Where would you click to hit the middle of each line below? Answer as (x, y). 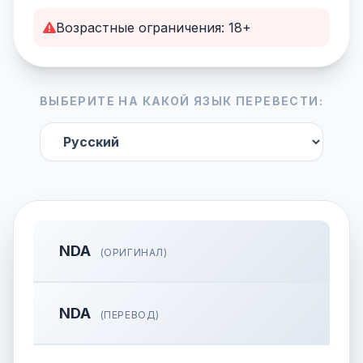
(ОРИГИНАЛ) (132, 252)
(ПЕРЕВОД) (128, 315)
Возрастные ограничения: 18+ (154, 28)
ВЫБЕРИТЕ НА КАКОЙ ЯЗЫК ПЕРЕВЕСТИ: (181, 101)
